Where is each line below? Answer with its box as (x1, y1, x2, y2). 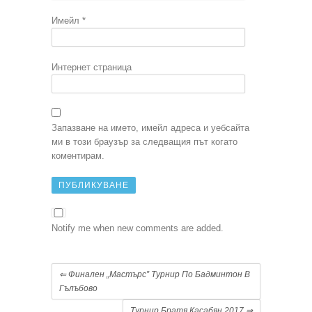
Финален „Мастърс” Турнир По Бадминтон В (66, 269, 250, 279)
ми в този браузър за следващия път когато (52, 136, 237, 147)
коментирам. (52, 150, 104, 161)
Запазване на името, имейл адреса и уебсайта (52, 122, 249, 133)
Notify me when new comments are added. (52, 222, 224, 233)
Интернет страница (52, 61, 132, 72)
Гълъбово (59, 283, 97, 293)
